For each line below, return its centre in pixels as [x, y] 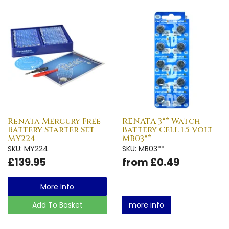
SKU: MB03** [143, 148]
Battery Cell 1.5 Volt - [170, 130]
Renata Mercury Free [54, 121]
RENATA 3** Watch [161, 121]
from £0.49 [151, 162]
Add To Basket [57, 205]
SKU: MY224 [28, 148]
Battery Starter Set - [54, 130]
